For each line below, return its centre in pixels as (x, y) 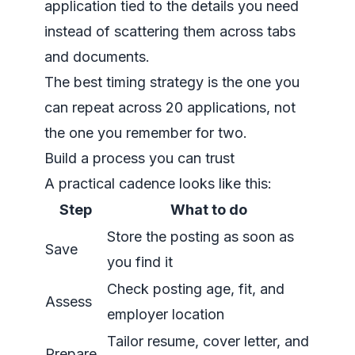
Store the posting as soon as (200, 237)
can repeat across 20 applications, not (170, 107)
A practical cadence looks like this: (158, 183)
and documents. (97, 57)
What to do (208, 210)
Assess (69, 302)
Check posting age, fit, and (196, 289)
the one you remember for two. (146, 133)
